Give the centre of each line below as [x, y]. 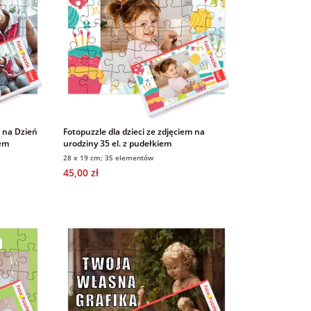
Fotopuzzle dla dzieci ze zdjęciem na [134, 131]
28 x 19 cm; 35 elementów [108, 157]
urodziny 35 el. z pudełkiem [117, 143]
